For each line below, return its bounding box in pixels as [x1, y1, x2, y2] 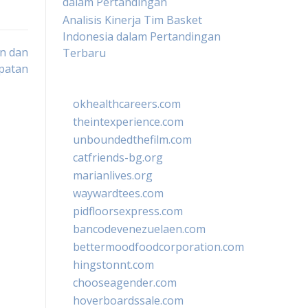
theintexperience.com [73, 114, 184, 129]
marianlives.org [73, 168, 153, 183]
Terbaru [63, 45, 106, 60]
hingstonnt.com [73, 257, 154, 272]
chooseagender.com [73, 275, 177, 290]
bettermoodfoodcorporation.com [73, 239, 244, 254]
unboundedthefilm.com [73, 132, 192, 147]
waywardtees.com [73, 186, 164, 201]
